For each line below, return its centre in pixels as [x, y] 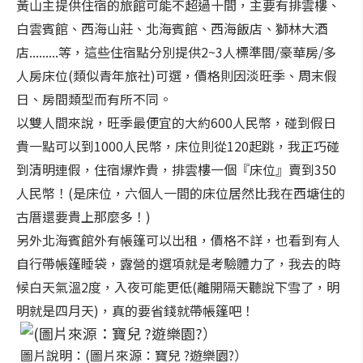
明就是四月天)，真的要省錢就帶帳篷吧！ [135, 310]
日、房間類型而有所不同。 [94, 99]
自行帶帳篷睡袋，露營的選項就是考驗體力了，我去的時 [178, 263]
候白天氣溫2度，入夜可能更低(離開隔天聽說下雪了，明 [178, 287]
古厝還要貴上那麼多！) [83, 216]
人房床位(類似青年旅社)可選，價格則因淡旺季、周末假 [177, 75]
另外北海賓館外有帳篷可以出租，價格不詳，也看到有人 [178, 240]
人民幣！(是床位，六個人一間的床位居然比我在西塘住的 [181, 193]
